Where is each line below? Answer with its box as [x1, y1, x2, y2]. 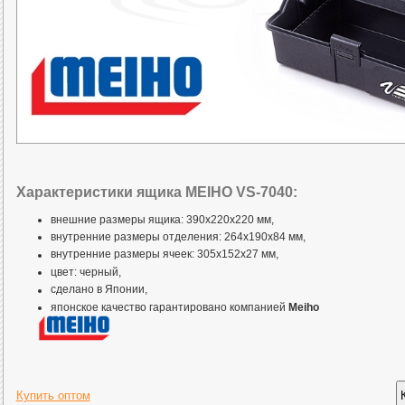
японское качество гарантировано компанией [50, 301, 288, 315]
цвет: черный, [50, 266, 121, 279]
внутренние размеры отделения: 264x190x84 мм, [50, 231, 306, 244]
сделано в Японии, [50, 283, 147, 297]
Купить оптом [15, 389, 90, 403]
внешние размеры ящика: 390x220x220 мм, [50, 212, 274, 226]
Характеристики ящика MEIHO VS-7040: [15, 184, 297, 200]
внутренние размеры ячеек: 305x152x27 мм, [50, 248, 278, 261]
